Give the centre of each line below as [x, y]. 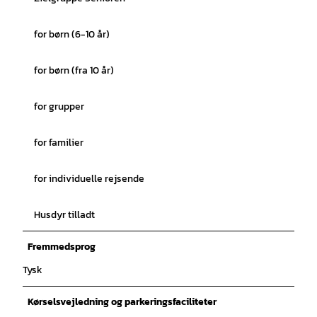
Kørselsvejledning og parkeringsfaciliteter [122, 301]
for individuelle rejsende [89, 178]
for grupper [59, 106]
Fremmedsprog [62, 246]
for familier [59, 142]
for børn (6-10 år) [72, 34]
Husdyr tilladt [64, 214]
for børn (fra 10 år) [74, 70]
